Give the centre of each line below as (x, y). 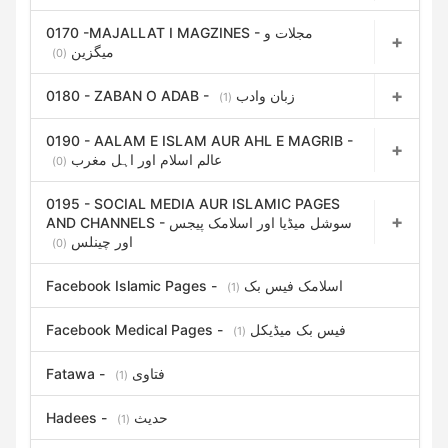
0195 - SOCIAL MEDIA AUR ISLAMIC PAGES (193, 203)
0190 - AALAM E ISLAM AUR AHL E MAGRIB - (200, 140)
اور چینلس (100, 241)
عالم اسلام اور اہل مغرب (145, 159)
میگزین (91, 51)
